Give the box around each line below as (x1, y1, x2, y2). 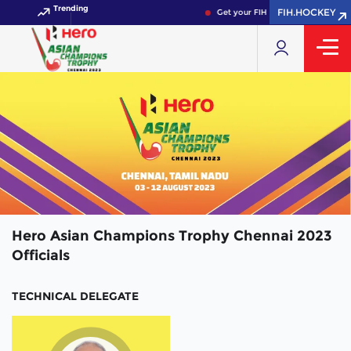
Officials (12, 246, 70, 264)
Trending (52, 3, 89, 13)
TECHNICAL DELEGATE (12, 288, 139, 303)
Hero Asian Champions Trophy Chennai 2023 (12, 226, 332, 244)
